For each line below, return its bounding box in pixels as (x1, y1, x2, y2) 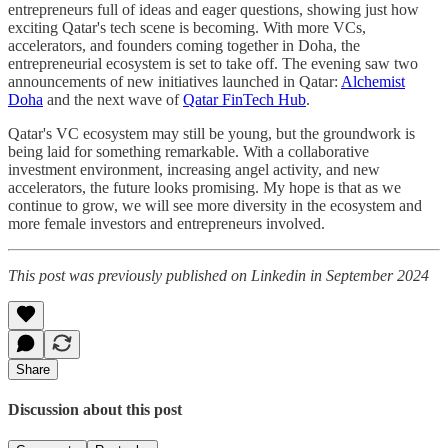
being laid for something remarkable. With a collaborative (8, 142, 369, 160)
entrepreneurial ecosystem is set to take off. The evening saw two (8, 54, 418, 72)
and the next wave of (43, 90, 183, 108)
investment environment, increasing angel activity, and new (8, 160, 380, 178)
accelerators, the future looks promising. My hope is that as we (8, 178, 401, 196)
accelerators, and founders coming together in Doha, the (8, 36, 360, 54)
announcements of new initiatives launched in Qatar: (8, 72, 341, 90)
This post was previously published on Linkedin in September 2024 (8, 266, 429, 284)
